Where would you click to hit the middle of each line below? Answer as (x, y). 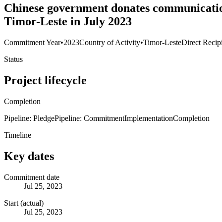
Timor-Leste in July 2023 (68, 22)
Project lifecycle (45, 80)
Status (13, 59)
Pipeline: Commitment (89, 118)
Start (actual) (24, 203)
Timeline (18, 135)
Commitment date (32, 177)
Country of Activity (110, 43)
